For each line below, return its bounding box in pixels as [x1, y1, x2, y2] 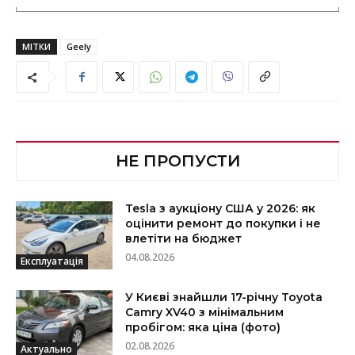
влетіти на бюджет [125, 231, 242, 246]
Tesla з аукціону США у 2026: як [125, 201, 316, 216]
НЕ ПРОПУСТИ [115, 151, 240, 171]
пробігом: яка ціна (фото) [125, 319, 281, 334]
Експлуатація [21, 254, 83, 268]
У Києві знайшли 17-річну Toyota [125, 289, 323, 304]
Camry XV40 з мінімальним [125, 304, 284, 319]
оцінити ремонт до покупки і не [125, 216, 322, 231]
